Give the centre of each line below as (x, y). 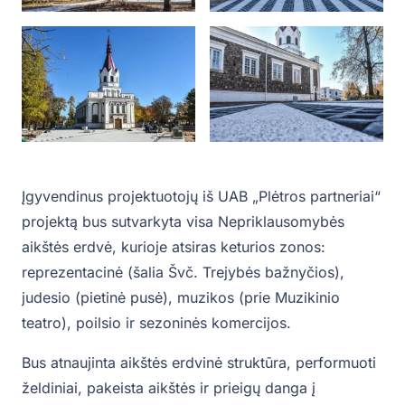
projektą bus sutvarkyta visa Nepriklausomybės (183, 221)
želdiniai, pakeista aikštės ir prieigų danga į (169, 387)
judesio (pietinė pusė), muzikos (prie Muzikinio (181, 297)
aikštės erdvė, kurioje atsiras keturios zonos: (174, 246)
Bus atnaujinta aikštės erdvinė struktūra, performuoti (199, 362)
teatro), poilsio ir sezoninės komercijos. (156, 322)
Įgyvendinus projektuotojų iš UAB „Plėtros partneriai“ (201, 196)
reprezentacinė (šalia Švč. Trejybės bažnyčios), (183, 272)
